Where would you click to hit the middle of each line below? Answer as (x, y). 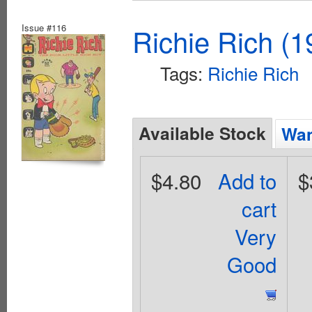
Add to (248, 181)
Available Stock (202, 133)
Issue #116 (44, 28)
